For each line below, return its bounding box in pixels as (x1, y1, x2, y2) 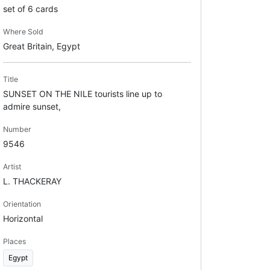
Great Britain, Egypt (2, 40, 80, 51)
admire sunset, (2, 101, 61, 111)
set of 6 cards (2, 3, 58, 14)
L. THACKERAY (2, 175, 61, 186)
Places (2, 236, 26, 246)
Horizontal (2, 213, 43, 224)
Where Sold (2, 27, 43, 36)
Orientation (2, 199, 41, 209)
